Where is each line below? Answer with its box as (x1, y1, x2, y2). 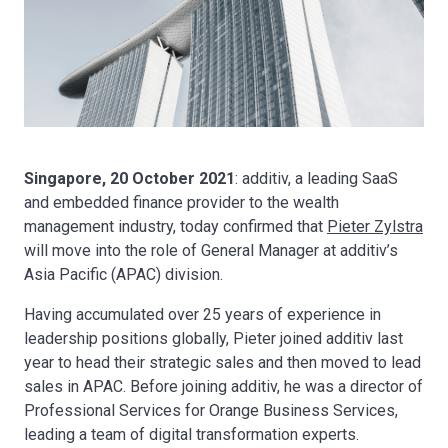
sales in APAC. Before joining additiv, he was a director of (24, 377, 423, 397)
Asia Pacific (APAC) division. (24, 265, 223, 285)
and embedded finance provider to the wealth (24, 193, 339, 213)
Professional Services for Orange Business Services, (24, 401, 398, 421)
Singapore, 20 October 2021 (24, 169, 235, 189)
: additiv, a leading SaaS (235, 169, 398, 189)
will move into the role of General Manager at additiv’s (24, 241, 398, 261)
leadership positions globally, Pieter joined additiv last (24, 329, 403, 349)
